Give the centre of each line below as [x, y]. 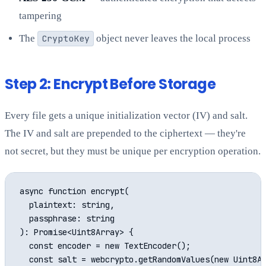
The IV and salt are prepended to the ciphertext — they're [125, 134]
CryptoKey [65, 39]
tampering [40, 16]
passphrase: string [67, 219]
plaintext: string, [67, 205]
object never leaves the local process [172, 39]
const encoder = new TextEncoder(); [105, 246]
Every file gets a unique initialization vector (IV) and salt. [126, 116]
